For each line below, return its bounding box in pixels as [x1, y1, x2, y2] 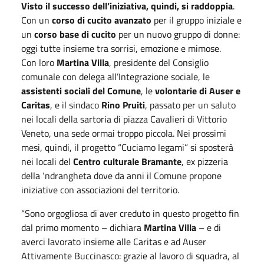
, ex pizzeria [181, 154, 228, 169]
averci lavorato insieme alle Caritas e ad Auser [21, 234, 206, 249]
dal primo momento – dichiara [21, 220, 144, 235]
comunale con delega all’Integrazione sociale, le [21, 69, 210, 84]
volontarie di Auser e [155, 83, 240, 98]
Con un [21, 12, 52, 27]
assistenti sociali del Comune [21, 83, 141, 98]
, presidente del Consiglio [109, 55, 209, 70]
